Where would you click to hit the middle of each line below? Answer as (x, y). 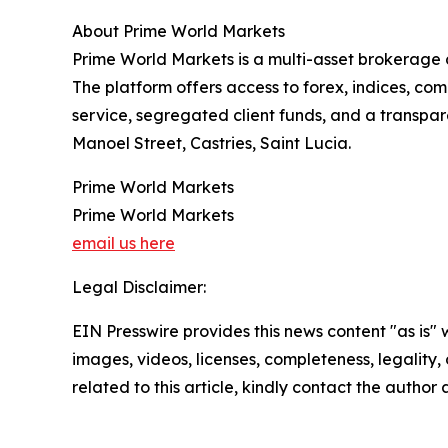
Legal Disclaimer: (139, 286)
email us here (123, 242)
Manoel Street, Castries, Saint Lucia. (211, 142)
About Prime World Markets (178, 30)
